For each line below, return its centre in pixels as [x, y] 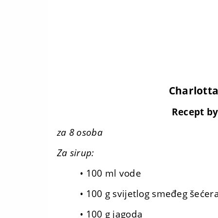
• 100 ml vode [110, 173]
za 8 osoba [80, 132]
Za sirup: [76, 153]
